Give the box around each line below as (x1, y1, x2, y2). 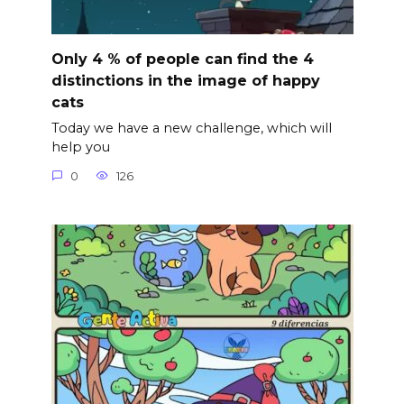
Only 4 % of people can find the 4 (50, 50, 314, 68)
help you (50, 139, 110, 156)
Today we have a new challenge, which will (50, 120, 332, 137)
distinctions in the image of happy (50, 71, 320, 89)
